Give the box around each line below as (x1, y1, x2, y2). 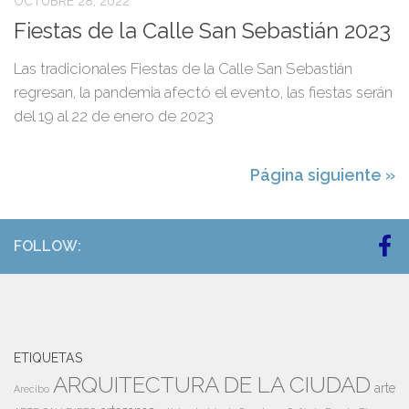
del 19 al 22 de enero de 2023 (14, 107, 214, 126)
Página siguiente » (250, 165, 395, 185)
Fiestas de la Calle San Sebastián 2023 (14, 18, 391, 45)
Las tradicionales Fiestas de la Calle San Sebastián (14, 59, 352, 79)
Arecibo (14, 383, 49, 395)
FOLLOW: (14, 237, 81, 256)
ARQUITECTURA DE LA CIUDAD (53, 372, 371, 399)
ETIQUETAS (14, 351, 82, 366)
